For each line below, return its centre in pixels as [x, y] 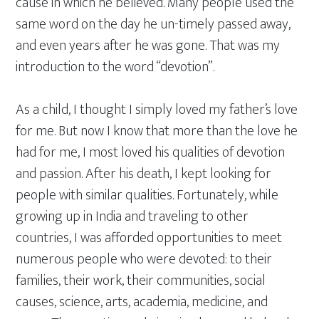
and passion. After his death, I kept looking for [144, 174]
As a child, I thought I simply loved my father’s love [157, 110]
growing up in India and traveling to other [132, 216]
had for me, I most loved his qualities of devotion [151, 152]
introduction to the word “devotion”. [115, 67]
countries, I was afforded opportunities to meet [149, 238]
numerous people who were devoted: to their [144, 259]
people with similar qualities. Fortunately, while [147, 195]
